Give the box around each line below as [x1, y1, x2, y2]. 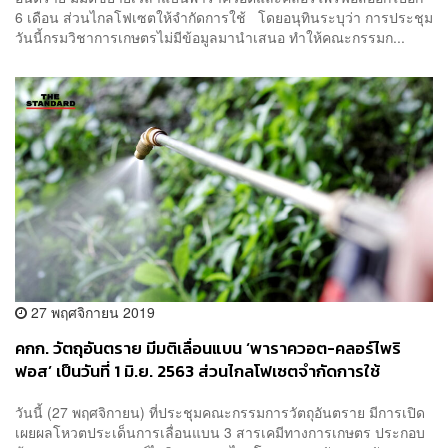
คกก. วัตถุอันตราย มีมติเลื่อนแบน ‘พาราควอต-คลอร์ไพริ [15, 335, 401, 361]
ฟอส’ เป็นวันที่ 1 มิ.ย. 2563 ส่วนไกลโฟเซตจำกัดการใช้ [15, 358, 380, 384]
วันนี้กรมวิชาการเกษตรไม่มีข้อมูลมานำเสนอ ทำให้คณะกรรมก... [15, 26, 405, 47]
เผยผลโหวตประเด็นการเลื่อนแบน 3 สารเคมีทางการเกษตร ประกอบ [15, 422, 425, 443]
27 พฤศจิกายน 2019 [27, 301, 155, 322]
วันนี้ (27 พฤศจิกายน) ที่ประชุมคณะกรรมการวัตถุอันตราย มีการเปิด [15, 402, 425, 423]
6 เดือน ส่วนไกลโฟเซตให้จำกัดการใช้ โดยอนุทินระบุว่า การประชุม [15, 6, 433, 27]
